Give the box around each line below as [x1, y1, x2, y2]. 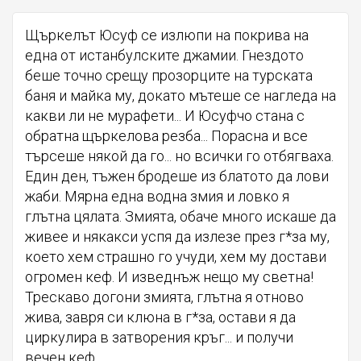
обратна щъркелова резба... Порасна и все [25, 127, 308, 144]
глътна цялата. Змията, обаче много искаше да [25, 207, 336, 225]
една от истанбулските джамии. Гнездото [25, 46, 304, 64]
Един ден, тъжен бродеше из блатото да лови [25, 167, 329, 185]
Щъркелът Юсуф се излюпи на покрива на [25, 26, 309, 44]
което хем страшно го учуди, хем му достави [25, 247, 326, 265]
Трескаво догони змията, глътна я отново [25, 288, 304, 305]
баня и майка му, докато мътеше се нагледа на [25, 86, 336, 104]
